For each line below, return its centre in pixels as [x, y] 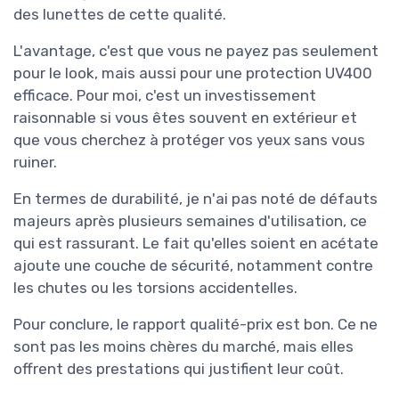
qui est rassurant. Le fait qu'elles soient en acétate [196, 243]
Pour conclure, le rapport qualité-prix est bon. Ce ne [195, 324]
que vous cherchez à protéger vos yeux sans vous [189, 139]
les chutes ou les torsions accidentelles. [155, 287]
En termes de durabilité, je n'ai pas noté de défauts [195, 198]
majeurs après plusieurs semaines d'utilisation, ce [190, 220]
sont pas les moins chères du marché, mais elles [183, 346]
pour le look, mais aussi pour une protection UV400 [193, 73]
